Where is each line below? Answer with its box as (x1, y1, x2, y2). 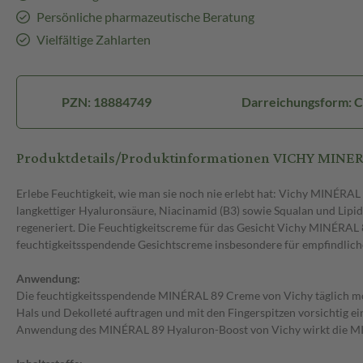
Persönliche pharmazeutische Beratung (36, 9, 254, 25)
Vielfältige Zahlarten (36, 32, 151, 48)
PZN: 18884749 (62, 94, 152, 110)
